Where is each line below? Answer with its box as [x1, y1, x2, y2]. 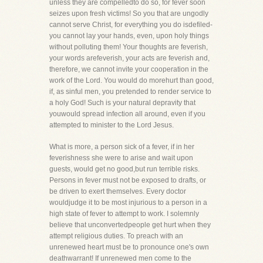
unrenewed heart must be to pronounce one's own [49, 243, 209, 251]
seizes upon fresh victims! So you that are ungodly [49, 9, 208, 18]
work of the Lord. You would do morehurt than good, [49, 76, 214, 85]
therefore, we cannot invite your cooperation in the [49, 65, 208, 73]
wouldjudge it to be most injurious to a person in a [49, 198, 207, 207]
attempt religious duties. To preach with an [49, 232, 183, 240]
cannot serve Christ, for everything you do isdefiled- [49, 21, 213, 29]
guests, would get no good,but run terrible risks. [49, 165, 200, 173]
